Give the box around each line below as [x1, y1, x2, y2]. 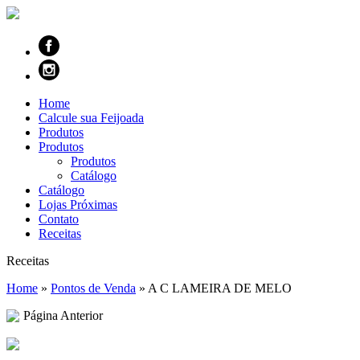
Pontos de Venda [51, 281, 136, 295]
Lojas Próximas [39, 198, 117, 211]
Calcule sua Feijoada [39, 111, 144, 125]
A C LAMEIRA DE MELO [148, 281, 292, 295]
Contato [39, 212, 79, 226]
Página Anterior [23, 309, 103, 322]
